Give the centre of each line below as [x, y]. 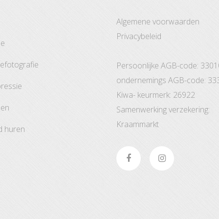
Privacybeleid [139, 36]
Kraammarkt [138, 124]
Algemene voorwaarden [158, 22]
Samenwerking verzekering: [163, 109]
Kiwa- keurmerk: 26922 [156, 95]
